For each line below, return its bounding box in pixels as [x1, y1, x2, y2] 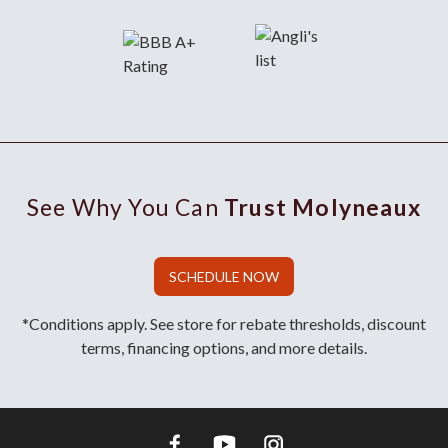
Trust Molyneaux [224, 193, 422, 222]
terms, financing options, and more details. [81, 338, 367, 358]
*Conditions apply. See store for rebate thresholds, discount [22, 314, 426, 334]
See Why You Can [26, 193, 225, 222]
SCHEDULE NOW [169, 268, 279, 286]
